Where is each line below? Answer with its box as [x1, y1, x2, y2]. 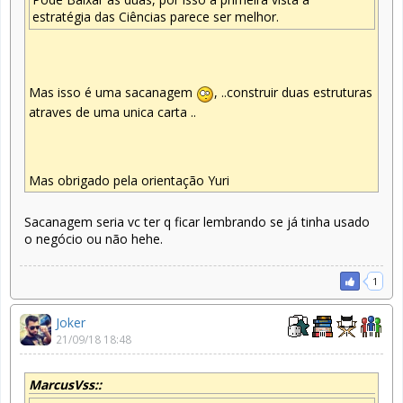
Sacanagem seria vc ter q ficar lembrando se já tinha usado [24, 212, 370, 230]
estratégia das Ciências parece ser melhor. [32, 8, 279, 26]
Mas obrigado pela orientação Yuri [28, 171, 229, 189]
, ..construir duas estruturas [213, 84, 372, 102]
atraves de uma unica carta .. [28, 103, 196, 121]
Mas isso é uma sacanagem [28, 84, 196, 102]
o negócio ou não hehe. [24, 229, 163, 247]
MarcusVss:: [28, 376, 102, 394]
